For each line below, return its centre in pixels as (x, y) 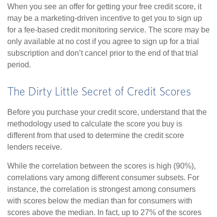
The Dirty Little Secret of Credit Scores (99, 92)
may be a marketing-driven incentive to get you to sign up (105, 18)
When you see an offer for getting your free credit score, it (104, 7)
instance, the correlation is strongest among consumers (101, 189)
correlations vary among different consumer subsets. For (103, 178)
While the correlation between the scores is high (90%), (101, 166)
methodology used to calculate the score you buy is (95, 124)
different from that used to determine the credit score (96, 136)
